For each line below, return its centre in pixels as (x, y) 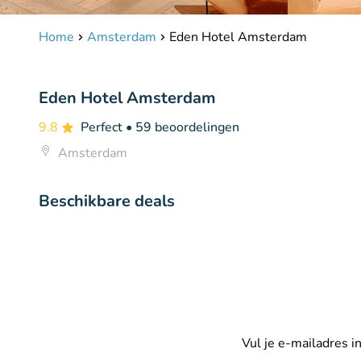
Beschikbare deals (107, 201)
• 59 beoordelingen (183, 127)
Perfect (103, 127)
